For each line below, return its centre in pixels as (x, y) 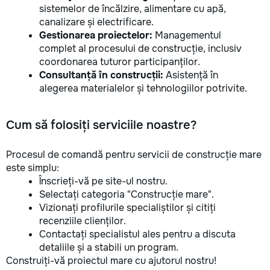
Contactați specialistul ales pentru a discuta (137, 234)
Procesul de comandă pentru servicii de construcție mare (134, 155)
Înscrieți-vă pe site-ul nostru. (103, 181)
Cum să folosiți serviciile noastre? (101, 125)
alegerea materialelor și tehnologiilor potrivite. (143, 88)
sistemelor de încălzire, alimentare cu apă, (133, 9)
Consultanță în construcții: (101, 75)
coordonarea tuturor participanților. (120, 62)
